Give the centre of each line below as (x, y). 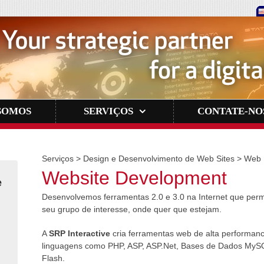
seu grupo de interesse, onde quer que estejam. (131, 209)
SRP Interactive (79, 233)
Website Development (134, 178)
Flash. (53, 258)
